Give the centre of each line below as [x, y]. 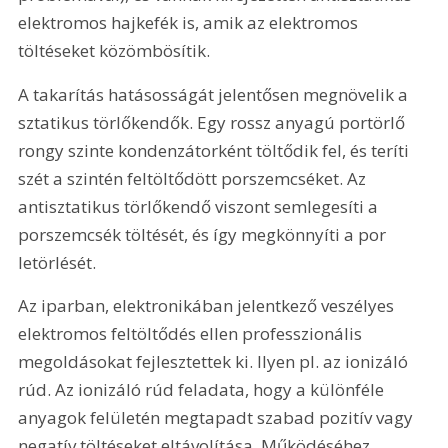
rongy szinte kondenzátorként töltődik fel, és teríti [216, 150]
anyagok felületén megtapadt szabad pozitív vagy [218, 418]
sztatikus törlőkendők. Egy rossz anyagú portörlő [214, 122]
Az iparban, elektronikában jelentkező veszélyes [208, 306]
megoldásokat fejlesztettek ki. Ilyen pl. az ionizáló [215, 362]
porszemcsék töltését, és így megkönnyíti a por [204, 234]
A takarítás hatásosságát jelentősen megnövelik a [215, 94]
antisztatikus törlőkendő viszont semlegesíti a [200, 206]
